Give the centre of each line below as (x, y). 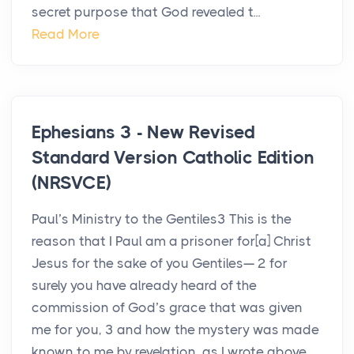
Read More (66, 34)
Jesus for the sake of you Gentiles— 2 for (160, 264)
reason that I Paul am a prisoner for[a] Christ (171, 241)
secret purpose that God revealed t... (146, 12)
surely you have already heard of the (144, 286)
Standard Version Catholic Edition (173, 158)
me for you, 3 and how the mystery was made (175, 330)
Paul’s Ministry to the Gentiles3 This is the (162, 219)
